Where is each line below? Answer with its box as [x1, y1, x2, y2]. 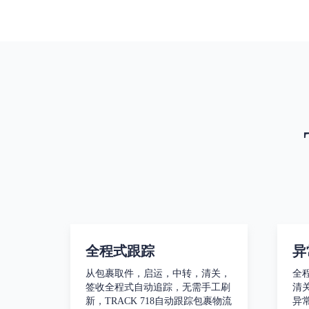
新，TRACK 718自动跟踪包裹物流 [86, 296, 232, 306]
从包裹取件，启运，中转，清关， [86, 268, 231, 279]
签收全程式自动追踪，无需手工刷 [86, 282, 231, 292]
